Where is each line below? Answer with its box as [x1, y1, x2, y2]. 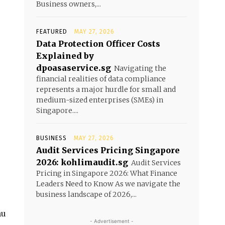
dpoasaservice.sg [36, 63, 111, 73]
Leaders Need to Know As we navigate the [36, 179, 180, 188]
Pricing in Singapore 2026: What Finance [36, 169, 177, 178]
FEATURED [36, 28, 67, 35]
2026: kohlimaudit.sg [36, 157, 128, 167]
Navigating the [114, 64, 166, 73]
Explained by [36, 51, 94, 61]
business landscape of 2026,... [36, 190, 137, 199]
